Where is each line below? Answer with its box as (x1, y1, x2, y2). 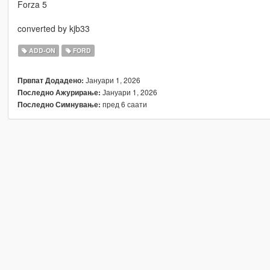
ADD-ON (27, 45, 56, 55)
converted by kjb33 (17, 22, 90, 34)
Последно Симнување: (17, 99, 101, 110)
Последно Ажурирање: (17, 87, 101, 98)
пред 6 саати (100, 98, 147, 109)
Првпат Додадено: (17, 75, 84, 86)
